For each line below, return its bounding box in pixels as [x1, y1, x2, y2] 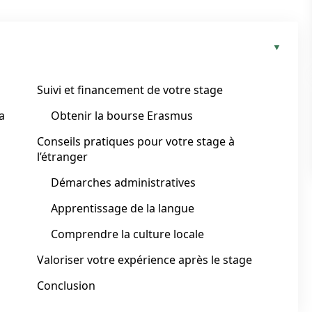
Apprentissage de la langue [51, 201, 194, 216]
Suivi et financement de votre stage [37, 82, 223, 97]
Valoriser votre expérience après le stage [37, 252, 252, 267]
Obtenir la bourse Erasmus [51, 108, 193, 123]
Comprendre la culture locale [51, 226, 204, 242]
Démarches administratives [51, 175, 196, 190]
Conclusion [37, 278, 95, 293]
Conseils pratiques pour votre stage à [37, 134, 235, 149]
